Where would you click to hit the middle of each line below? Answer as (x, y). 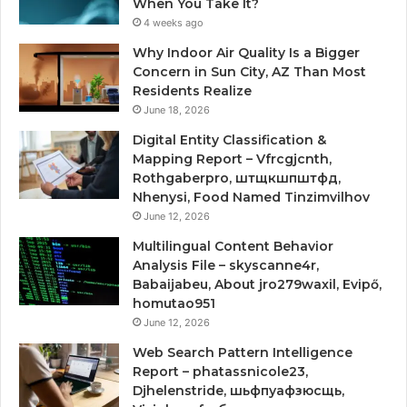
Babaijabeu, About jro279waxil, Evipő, (257, 284)
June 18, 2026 (177, 109)
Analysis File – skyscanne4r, (226, 265)
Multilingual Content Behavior (233, 246)
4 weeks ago (174, 22)
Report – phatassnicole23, (220, 371)
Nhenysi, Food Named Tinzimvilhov (251, 197)
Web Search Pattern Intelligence (243, 352)
